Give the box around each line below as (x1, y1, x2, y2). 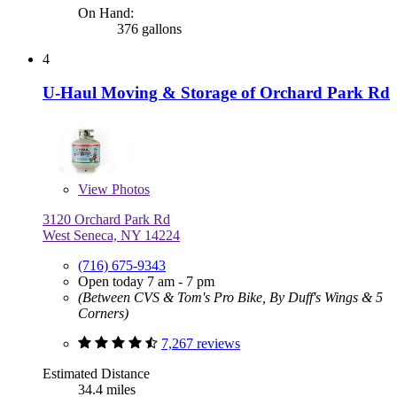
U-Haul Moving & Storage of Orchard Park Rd (43, 83, 390, 103)
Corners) (78, 306, 128, 322)
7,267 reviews (161, 336, 240, 352)
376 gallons (113, 20, 182, 36)
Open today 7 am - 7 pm (78, 274, 214, 290)
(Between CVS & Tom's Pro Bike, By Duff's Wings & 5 (78, 290, 383, 306)
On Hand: (78, 4, 134, 20)
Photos (108, 182, 150, 198)
